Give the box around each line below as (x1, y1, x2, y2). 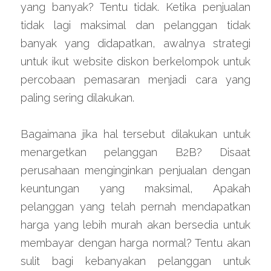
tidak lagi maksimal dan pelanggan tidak (21, 19, 250, 31)
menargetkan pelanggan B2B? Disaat (21, 146, 250, 158)
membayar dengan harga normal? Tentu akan (21, 237, 250, 249)
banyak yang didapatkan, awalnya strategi (21, 37, 250, 50)
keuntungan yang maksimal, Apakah (21, 182, 250, 195)
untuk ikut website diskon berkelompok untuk (21, 55, 250, 68)
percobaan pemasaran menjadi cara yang (21, 73, 250, 86)
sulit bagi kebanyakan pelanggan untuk (21, 255, 250, 267)
